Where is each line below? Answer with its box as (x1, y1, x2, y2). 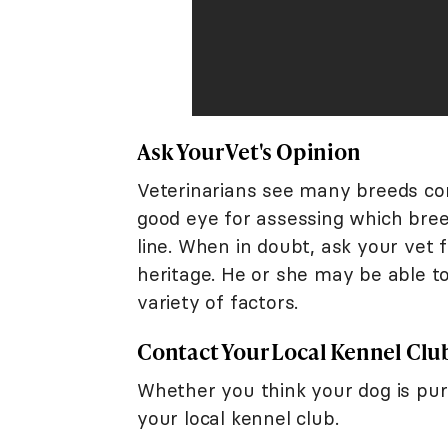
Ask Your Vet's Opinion (137, 136, 361, 168)
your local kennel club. (137, 406, 339, 431)
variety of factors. (137, 290, 299, 315)
